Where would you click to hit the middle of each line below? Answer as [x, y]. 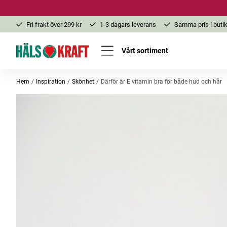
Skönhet [83, 82]
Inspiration [50, 82]
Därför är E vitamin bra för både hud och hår [161, 82]
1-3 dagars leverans [128, 24]
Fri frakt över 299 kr [54, 24]
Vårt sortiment [145, 51]
